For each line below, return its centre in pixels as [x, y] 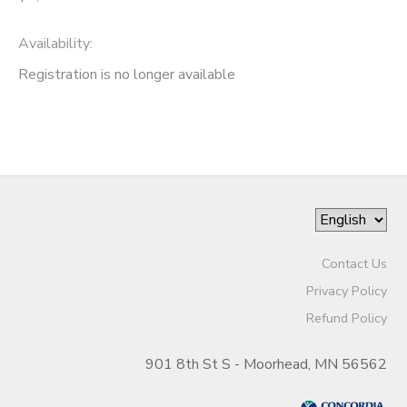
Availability [54, 43]
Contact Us [354, 263]
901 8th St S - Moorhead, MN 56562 [266, 364]
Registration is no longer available [127, 74]
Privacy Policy [346, 290]
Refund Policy [346, 318]
